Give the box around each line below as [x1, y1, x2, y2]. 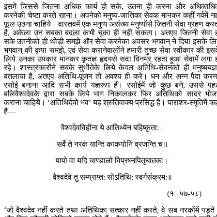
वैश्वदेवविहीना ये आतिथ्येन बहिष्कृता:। [61, 124, 164, 132]
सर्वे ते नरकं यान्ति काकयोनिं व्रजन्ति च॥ [57, 140, 168, 149]
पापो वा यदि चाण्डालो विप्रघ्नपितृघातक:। [56, 156, 169, 165]
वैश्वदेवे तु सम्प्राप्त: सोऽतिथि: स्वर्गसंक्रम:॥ [52, 173, 172, 182]
